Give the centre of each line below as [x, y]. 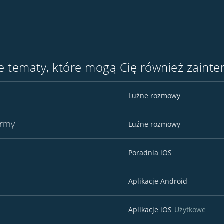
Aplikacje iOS [150, 210]
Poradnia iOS [150, 153]
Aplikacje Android [158, 181]
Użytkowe [190, 210]
